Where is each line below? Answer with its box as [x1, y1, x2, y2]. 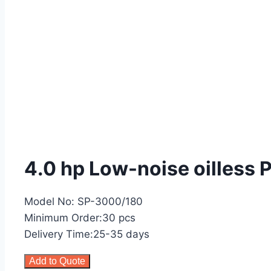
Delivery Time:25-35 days [24, 228, 149, 241]
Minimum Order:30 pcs [24, 212, 135, 224]
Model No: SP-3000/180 [24, 195, 143, 208]
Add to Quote [29, 256, 85, 267]
